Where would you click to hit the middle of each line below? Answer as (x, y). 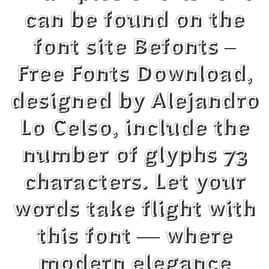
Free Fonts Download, (134, 75)
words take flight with (134, 210)
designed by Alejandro (134, 102)
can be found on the (134, 21)
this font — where (134, 237)
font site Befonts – (134, 48)
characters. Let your (134, 183)
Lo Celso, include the (134, 129)
